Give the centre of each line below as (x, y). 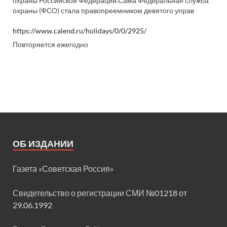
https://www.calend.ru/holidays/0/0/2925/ (80, 31)
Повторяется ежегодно (50, 44)
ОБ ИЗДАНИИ (43, 143)
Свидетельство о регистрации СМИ (79, 193)
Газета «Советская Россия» (63, 168)
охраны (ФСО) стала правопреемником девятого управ (103, 10)
